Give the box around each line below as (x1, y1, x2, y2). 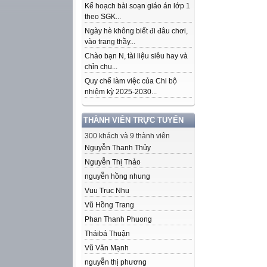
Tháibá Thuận (85, 229, 130, 238)
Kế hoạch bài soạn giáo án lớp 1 (85, 2, 190, 10)
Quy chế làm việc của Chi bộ (85, 77, 177, 85)
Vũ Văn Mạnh (85, 244, 129, 252)
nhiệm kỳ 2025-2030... (85, 88, 157, 96)
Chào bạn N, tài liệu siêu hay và (85, 52, 188, 60)
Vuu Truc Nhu (85, 187, 129, 195)
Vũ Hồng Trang (85, 201, 134, 209)
